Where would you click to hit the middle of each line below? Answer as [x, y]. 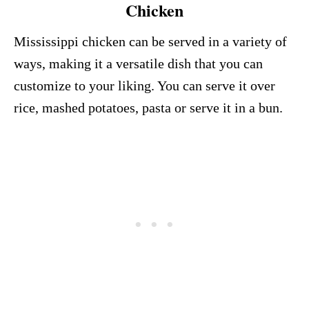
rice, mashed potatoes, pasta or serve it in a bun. [148, 107]
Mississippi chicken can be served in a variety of [150, 41]
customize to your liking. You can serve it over [144, 85]
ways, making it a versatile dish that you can [138, 63]
